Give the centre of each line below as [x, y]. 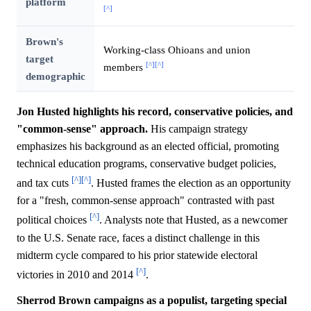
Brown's [44, 41]
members [124, 67]
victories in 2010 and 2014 [76, 274]
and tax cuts [44, 183]
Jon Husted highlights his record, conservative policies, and [155, 111]
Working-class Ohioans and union [177, 49]
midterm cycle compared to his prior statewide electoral [137, 255]
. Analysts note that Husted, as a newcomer [193, 220]
